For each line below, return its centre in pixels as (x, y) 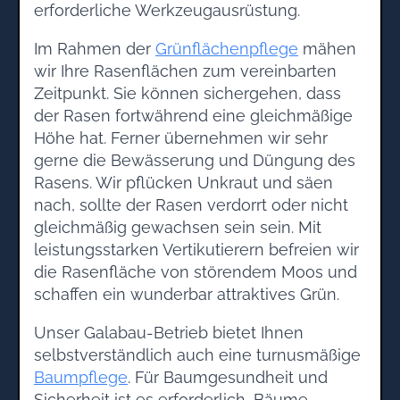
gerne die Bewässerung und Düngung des (195, 160)
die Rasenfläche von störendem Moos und (196, 271)
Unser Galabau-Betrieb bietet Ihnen (169, 332)
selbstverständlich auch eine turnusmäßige (197, 354)
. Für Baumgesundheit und (228, 377)
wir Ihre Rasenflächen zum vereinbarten (185, 71)
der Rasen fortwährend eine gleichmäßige (193, 115)
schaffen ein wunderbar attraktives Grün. (187, 294)
